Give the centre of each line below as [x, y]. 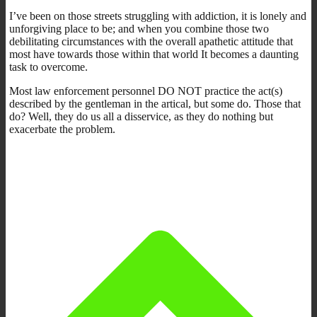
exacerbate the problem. [62, 129]
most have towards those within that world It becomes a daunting [154, 54]
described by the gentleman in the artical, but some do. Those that [155, 103]
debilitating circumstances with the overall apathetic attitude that [151, 41]
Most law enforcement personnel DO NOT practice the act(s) [146, 91]
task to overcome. [48, 67]
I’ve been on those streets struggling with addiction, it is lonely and [158, 16]
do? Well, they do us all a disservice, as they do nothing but [141, 116]
